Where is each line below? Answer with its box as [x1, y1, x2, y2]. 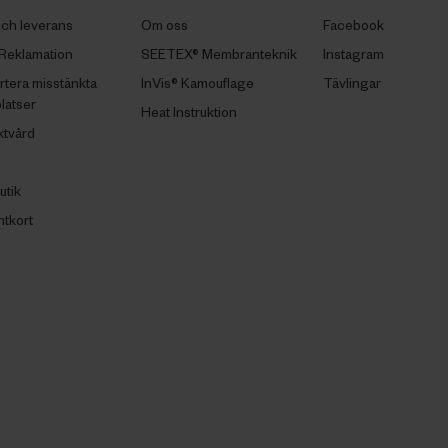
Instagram [322, 44, 384, 62]
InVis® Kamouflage [141, 73, 255, 91]
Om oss [141, 15, 189, 33]
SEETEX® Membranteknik [141, 44, 298, 62]
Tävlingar [322, 73, 381, 91]
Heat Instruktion [141, 102, 238, 120]
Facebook [322, 15, 384, 33]
